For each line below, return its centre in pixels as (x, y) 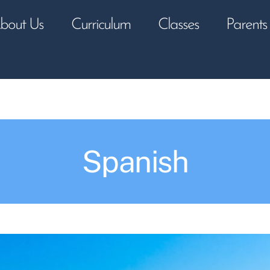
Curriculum (100, 25)
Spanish (135, 161)
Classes (178, 25)
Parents (247, 25)
